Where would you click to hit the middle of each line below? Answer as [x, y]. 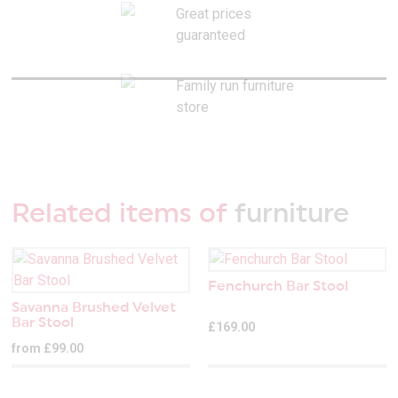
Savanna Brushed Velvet [94, 308]
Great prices [213, 13]
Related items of [120, 215]
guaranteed [210, 35]
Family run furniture [235, 85]
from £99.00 [48, 349]
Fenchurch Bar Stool [279, 287]
